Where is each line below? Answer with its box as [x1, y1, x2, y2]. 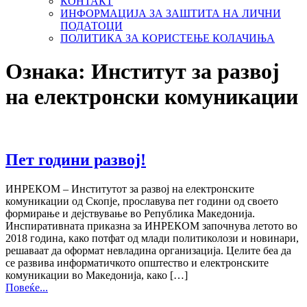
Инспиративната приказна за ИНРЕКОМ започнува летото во [5, 219, 297, 232]
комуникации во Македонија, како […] [5, 269, 188, 281]
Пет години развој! [5, 150, 146, 169]
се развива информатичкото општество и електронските [5, 256, 269, 269]
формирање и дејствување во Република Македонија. [5, 207, 255, 219]
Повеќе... [5, 281, 48, 293]
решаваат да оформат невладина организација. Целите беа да [5, 244, 291, 256]
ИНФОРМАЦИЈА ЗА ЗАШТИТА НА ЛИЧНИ [60, 8, 281, 19]
